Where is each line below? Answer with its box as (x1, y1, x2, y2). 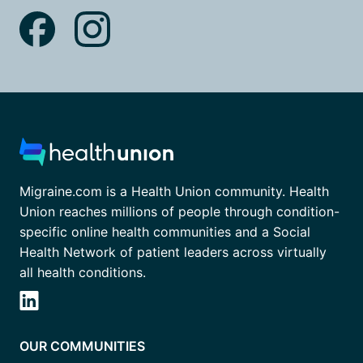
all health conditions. (19, 264, 146, 281)
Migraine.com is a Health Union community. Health (19, 183, 329, 200)
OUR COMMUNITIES (19, 338, 145, 355)
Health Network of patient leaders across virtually (19, 244, 327, 261)
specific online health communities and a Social (19, 224, 310, 241)
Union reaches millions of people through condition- (19, 203, 340, 220)
